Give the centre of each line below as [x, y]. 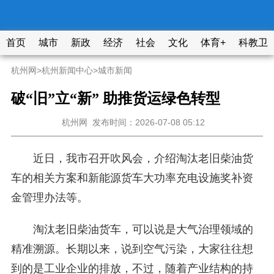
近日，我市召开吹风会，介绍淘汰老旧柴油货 [143, 158]
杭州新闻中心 [67, 70]
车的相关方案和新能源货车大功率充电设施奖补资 [132, 178]
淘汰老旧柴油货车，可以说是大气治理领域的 [143, 229]
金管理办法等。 [49, 198]
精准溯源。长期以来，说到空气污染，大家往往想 [132, 249]
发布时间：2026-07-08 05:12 [150, 122]
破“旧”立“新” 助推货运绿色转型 [115, 98]
